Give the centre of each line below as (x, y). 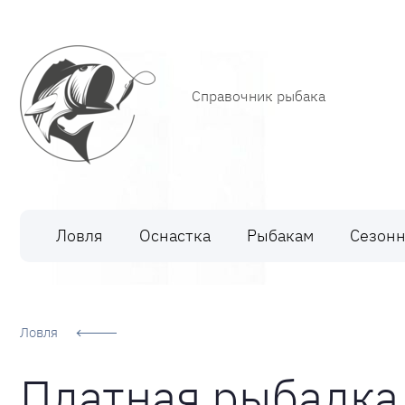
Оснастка (175, 235)
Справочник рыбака (259, 96)
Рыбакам (280, 235)
